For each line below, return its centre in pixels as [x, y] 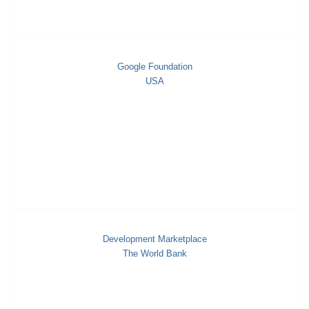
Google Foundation [154, 67]
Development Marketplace [154, 239]
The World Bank [154, 254]
